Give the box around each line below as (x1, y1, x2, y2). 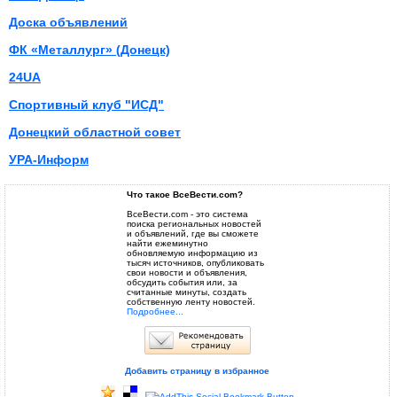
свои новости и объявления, (126, 268, 247, 277)
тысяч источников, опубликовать (126, 258, 264, 268)
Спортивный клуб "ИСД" (9, 97, 164, 112)
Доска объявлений (9, 15, 128, 29)
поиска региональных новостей (126, 219, 261, 229)
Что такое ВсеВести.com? (126, 190, 243, 199)
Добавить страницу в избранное (125, 366, 269, 376)
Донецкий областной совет (9, 125, 181, 139)
